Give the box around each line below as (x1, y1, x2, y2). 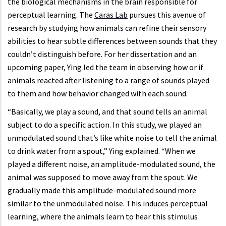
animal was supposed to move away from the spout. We (8, 172, 198, 183)
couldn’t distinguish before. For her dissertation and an (8, 49, 197, 60)
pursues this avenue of (128, 10, 206, 20)
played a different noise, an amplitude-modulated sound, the (8, 159, 215, 169)
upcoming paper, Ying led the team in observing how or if (8, 62, 203, 73)
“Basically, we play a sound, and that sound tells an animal (8, 106, 207, 117)
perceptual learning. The (8, 10, 94, 20)
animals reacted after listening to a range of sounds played (8, 75, 209, 86)
